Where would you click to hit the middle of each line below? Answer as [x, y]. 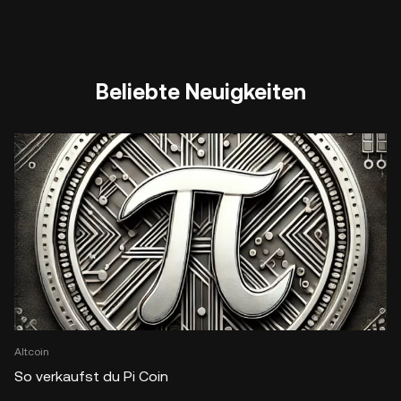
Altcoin [32, 351]
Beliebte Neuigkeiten [200, 93]
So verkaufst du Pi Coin [91, 376]
